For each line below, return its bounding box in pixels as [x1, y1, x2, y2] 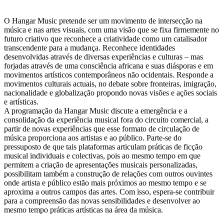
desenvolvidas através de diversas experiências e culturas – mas [4, 52, 203, 61]
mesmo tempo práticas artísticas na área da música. [4, 205, 163, 214]
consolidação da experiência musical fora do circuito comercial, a [4, 115, 208, 124]
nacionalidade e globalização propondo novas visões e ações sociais [4, 88, 217, 97]
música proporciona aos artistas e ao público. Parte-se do [4, 133, 181, 142]
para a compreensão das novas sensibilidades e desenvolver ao [4, 196, 200, 205]
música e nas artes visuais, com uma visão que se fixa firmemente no [4, 25, 219, 34]
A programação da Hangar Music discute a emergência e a [4, 106, 187, 115]
